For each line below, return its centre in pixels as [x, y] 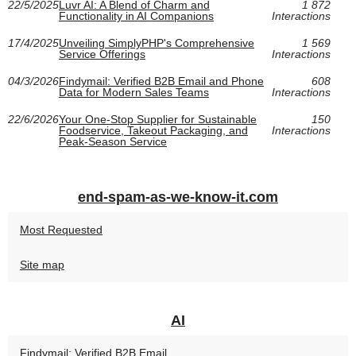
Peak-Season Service [113, 142]
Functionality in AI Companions [136, 16]
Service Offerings [102, 54]
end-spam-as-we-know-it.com [178, 197]
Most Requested [61, 230]
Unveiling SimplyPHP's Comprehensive [157, 43]
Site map [42, 265]
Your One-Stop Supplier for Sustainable [158, 120]
